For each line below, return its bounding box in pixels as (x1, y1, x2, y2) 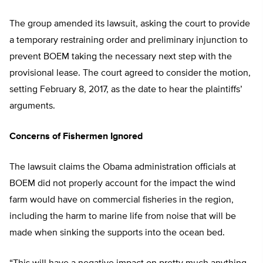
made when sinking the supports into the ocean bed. (9, 228, 225, 238)
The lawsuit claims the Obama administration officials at (9, 163, 236, 173)
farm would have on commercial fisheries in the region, (9, 195, 234, 205)
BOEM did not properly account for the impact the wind (9, 179, 235, 189)
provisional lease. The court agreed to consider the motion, (9, 69, 251, 79)
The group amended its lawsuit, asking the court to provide (9, 19, 250, 29)
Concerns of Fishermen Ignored (9, 132, 143, 142)
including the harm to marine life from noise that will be (9, 212, 236, 222)
